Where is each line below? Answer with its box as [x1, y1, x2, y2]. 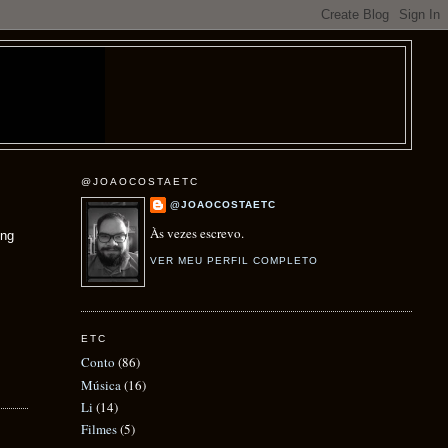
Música [80, 375, 121, 394]
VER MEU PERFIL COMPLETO [149, 254, 318, 266]
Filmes [80, 420, 117, 439]
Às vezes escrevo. [149, 224, 244, 243]
